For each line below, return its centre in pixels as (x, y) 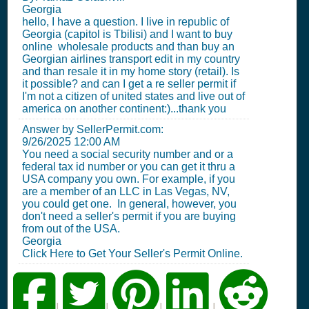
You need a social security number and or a (128, 154)
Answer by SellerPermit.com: (93, 129)
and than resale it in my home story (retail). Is (131, 71)
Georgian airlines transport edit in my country (131, 59)
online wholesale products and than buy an (128, 47)
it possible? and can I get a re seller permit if (129, 84)
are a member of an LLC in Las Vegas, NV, (126, 191)
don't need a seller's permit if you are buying (129, 216)
